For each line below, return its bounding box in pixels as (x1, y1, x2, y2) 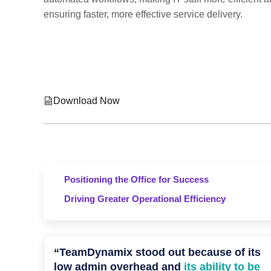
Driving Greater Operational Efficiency (64, 193, 226, 204)
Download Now (53, 96, 120, 106)
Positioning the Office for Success (64, 174, 209, 184)
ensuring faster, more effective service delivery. (44, 9, 243, 19)
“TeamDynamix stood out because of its (54, 246, 261, 258)
